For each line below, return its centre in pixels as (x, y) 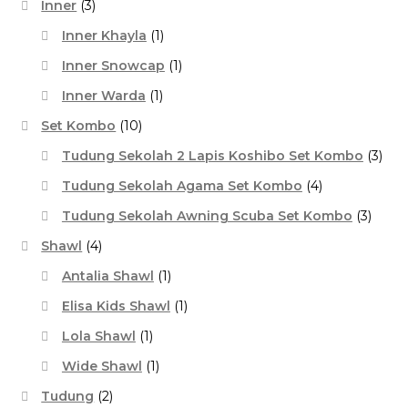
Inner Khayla (104, 35)
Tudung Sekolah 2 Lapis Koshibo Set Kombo (212, 155)
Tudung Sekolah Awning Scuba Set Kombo (207, 215)
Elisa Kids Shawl (116, 306)
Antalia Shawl (107, 275)
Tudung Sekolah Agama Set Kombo (182, 185)
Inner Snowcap (113, 65)
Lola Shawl (98, 336)
